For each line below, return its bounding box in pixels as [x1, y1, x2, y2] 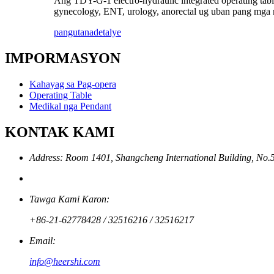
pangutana [54, 26, 94, 37]
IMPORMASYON [5, 50, 120, 66]
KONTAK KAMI [5, 124, 114, 140]
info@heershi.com [29, 256, 100, 267]
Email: [29, 235, 56, 246]
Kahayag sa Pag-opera [29, 78, 116, 89]
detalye [94, 26, 121, 37]
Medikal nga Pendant [29, 100, 111, 111]
